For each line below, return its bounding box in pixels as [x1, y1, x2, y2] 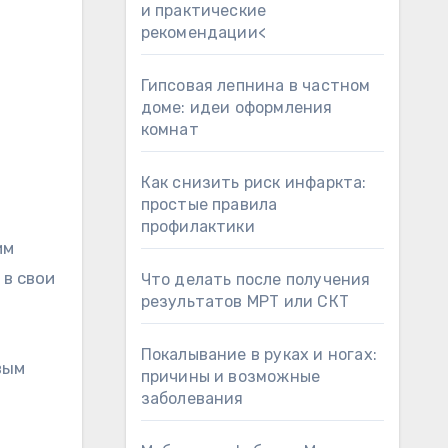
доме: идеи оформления [140, 98, 333, 117]
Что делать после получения [140, 270, 371, 289]
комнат [140, 120, 199, 139]
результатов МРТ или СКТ [140, 292, 350, 311]
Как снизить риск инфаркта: [140, 173, 367, 192]
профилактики [140, 217, 255, 236]
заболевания [140, 389, 244, 408]
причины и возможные [140, 367, 321, 386]
